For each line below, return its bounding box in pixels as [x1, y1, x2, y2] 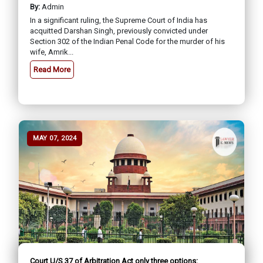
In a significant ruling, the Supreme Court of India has [30, 16, 207, 25]
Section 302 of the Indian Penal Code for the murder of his [30, 37, 225, 46]
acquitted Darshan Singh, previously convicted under [30, 26, 208, 36]
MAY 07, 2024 [33, 134, 76, 142]
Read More [33, 65, 70, 75]
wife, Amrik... [30, 48, 73, 57]
